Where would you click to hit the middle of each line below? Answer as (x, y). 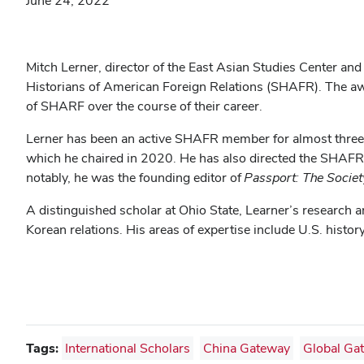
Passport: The (286, 178)
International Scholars (128, 348)
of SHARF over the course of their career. (146, 106)
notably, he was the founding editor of (135, 178)
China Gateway (247, 348)
